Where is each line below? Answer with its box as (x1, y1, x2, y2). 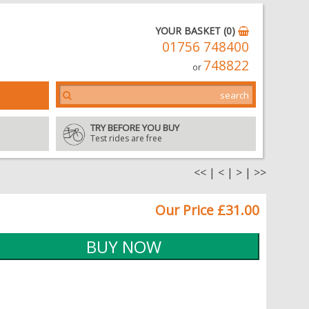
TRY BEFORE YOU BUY (90, 121, 179, 134)
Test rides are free (90, 132, 162, 144)
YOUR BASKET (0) (155, 24, 238, 37)
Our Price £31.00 (155, 201, 259, 219)
